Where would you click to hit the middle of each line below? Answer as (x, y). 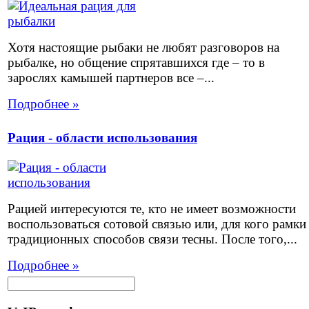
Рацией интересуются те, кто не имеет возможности (152, 208)
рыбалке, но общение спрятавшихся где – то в (136, 63)
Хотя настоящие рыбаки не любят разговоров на (143, 48)
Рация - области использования (102, 137)
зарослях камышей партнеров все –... (111, 78)
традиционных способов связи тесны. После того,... (152, 239)
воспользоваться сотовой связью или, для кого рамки (157, 223)
